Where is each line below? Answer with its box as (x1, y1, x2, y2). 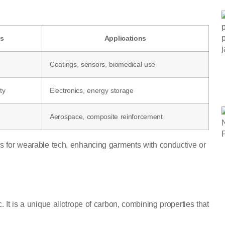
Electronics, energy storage (50, 86, 134, 95)
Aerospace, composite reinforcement (50, 113, 163, 121)
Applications (104, 34, 147, 43)
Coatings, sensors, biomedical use (50, 60, 156, 69)
